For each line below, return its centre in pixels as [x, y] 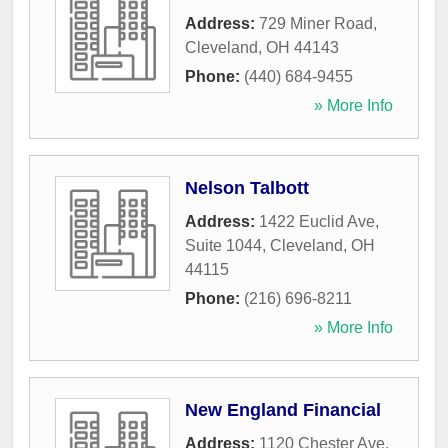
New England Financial [283, 410]
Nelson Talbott [247, 188]
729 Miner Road [316, 24]
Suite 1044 [223, 246]
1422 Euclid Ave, [319, 222]
